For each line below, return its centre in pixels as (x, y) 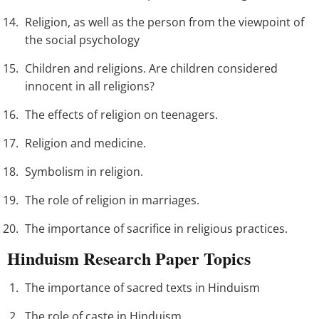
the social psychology (82, 40)
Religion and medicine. (85, 143)
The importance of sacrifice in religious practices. (156, 229)
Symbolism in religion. (84, 172)
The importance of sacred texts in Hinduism (142, 288)
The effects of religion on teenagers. (121, 115)
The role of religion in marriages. (112, 200)
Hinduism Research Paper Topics (129, 258)
